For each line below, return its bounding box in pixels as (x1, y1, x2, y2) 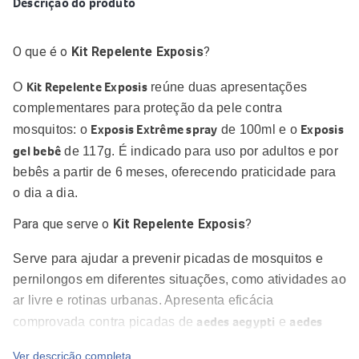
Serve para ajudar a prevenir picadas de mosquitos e (13, 252, 323, 265)
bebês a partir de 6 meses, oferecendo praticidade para (13, 165, 337, 179)
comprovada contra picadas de (13, 315, 197, 329)
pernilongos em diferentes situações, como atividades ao (13, 272, 346, 286)
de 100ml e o (217, 123, 301, 136)
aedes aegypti (196, 313, 276, 329)
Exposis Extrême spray (91, 121, 218, 137)
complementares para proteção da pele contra (13, 101, 282, 115)
